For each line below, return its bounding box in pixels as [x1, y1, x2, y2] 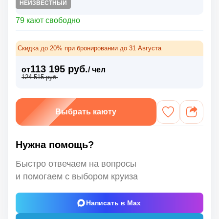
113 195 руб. [30, 63, 88, 74]
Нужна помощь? [16, 139, 94, 150]
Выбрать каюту [55, 107, 117, 116]
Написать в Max [86, 198, 141, 207]
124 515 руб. [22, 73, 58, 81]
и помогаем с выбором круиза [16, 171, 138, 181]
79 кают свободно [16, 16, 80, 24]
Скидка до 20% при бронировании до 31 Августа [18, 44, 161, 52]
